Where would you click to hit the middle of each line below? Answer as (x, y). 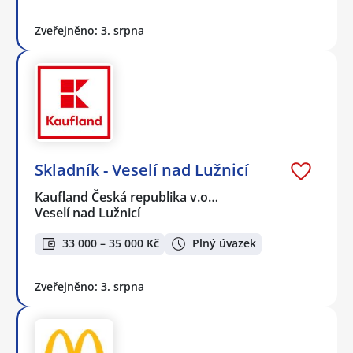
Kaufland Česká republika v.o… (127, 197)
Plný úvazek (224, 243)
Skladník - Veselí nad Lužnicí (142, 169)
